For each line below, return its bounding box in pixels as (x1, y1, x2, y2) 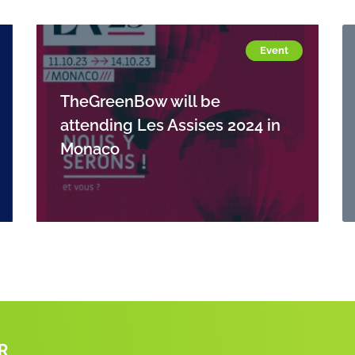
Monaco (59, 136, 120, 158)
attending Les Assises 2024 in (59, 112, 281, 135)
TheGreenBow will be (59, 88, 220, 111)
